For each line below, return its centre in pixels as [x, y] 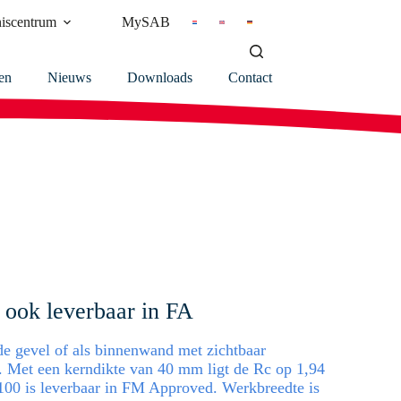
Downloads [160, 78]
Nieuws [69, 78]
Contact [250, 78]
